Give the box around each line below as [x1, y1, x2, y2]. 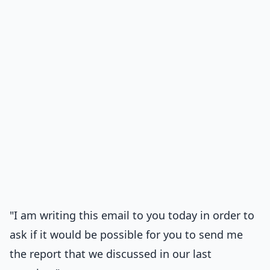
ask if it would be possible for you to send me [10, 227, 243, 242]
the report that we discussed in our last [10, 246, 212, 261]
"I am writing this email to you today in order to [10, 208, 254, 222]
